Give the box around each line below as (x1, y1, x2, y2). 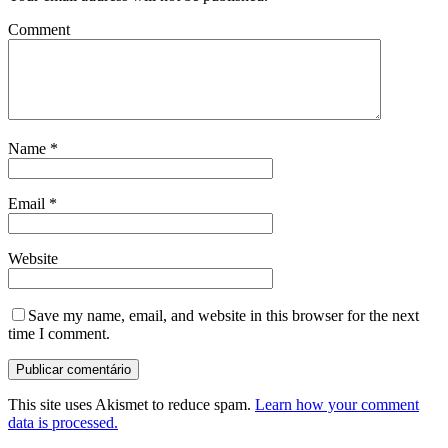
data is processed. (8, 414, 118, 432)
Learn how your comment (255, 396, 419, 414)
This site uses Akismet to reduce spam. (8, 396, 255, 414)
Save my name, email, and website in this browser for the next (28, 307, 419, 325)
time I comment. (8, 325, 110, 343)
